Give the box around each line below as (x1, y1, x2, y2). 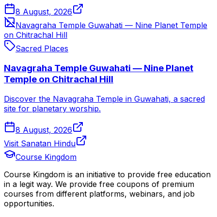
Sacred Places (15, 44, 68, 54)
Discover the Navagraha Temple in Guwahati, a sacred (4, 93, 205, 104)
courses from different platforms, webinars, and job (4, 188, 195, 199)
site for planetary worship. (4, 103, 101, 113)
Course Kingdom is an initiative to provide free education (4, 169, 211, 179)
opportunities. (4, 198, 54, 208)
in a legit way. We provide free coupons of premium (4, 179, 194, 189)
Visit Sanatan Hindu (4, 138, 76, 148)
